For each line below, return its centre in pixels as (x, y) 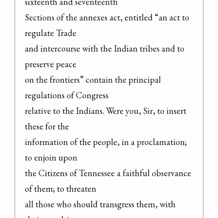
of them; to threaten (61, 188)
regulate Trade (51, 33)
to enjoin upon (51, 157)
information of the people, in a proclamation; (106, 142)
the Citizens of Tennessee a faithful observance (108, 173)
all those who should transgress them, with (100, 204)
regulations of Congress (67, 95)
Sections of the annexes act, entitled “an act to (107, 17)
